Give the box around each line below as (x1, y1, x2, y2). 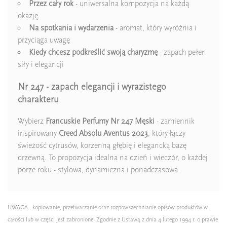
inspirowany (18, 128, 59, 138)
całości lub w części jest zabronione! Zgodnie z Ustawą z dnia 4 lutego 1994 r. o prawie (8, 215, 218, 223)
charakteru (18, 93, 59, 105)
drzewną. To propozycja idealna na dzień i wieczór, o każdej (18, 153, 208, 162)
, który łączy (148, 128, 185, 138)
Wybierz (18, 116, 46, 126)
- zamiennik (155, 116, 195, 126)
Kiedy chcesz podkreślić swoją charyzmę (29, 48, 158, 57)
